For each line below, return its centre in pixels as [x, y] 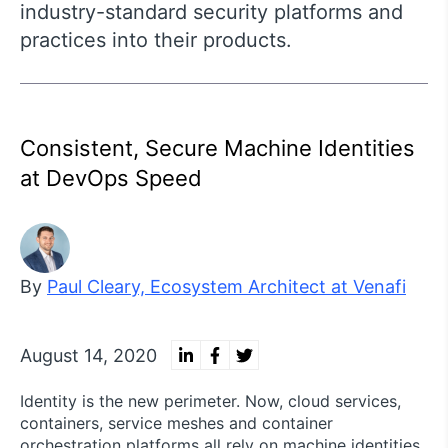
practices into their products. [156, 40]
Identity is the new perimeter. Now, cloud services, [210, 401]
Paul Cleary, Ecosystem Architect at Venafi [226, 286]
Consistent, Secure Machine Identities [217, 148]
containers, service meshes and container [176, 423]
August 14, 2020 [88, 355]
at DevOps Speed [111, 178]
